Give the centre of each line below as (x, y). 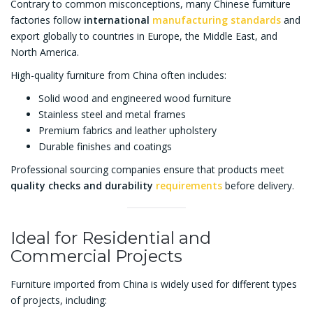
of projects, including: (59, 300)
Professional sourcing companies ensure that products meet (147, 170)
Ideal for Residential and (111, 238)
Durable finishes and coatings (105, 147)
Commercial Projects (96, 256)
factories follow (47, 20)
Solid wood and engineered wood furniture (135, 99)
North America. (45, 52)
